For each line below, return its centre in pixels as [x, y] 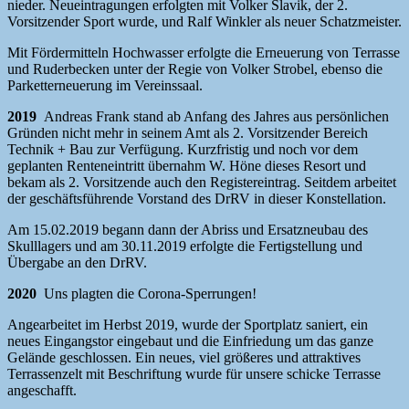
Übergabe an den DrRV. [77, 263]
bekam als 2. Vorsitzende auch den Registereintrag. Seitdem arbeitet [202, 183]
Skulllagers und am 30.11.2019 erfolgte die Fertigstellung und [185, 246]
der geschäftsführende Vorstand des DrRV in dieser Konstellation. [197, 199]
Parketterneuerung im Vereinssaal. [105, 86]
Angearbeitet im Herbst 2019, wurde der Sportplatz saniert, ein [188, 325]
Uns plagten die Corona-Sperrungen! [150, 294]
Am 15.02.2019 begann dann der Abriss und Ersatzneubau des [188, 230]
